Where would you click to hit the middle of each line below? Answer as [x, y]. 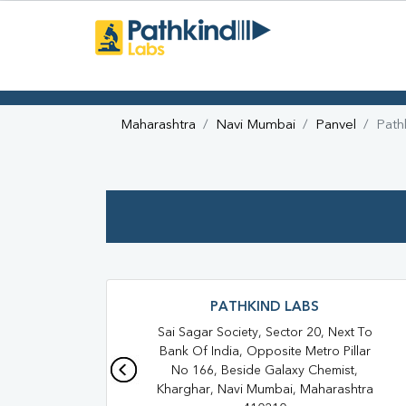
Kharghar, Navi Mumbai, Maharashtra [265, 390]
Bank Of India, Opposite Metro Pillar [265, 352]
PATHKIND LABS [265, 308]
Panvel [336, 126]
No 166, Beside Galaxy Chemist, [265, 371]
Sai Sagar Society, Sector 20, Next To [265, 333]
